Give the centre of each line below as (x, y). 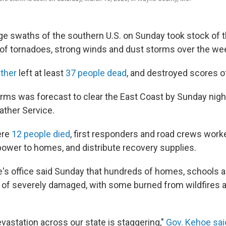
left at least (41, 73)
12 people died (41, 134)
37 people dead (96, 73)
